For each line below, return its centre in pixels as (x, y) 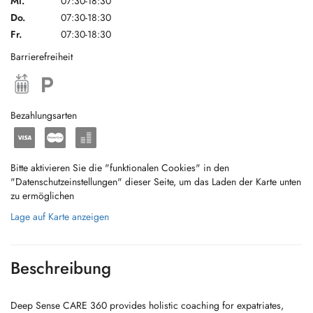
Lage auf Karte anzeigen (60, 217)
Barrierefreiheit (42, 57)
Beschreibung (61, 268)
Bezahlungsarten (44, 115)
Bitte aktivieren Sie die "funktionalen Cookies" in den (120, 168)
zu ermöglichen (42, 196)
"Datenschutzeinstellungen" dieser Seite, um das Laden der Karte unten (156, 182)
